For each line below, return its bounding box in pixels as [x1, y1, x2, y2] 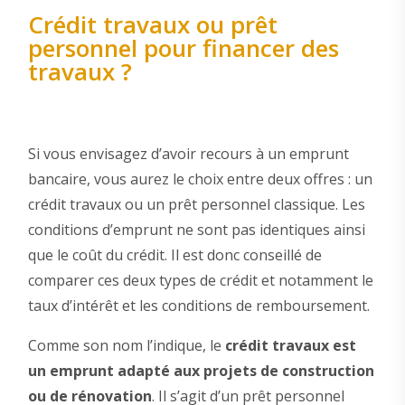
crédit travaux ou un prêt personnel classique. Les [27, 194, 365, 215]
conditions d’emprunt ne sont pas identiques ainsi [27, 220, 365, 240]
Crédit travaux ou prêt [27, 7, 278, 41]
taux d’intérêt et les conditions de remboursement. [27, 296, 370, 316]
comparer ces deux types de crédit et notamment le [27, 270, 373, 291]
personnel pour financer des [27, 31, 339, 64]
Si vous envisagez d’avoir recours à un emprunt [27, 144, 349, 165]
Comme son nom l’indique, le [27, 335, 225, 356]
